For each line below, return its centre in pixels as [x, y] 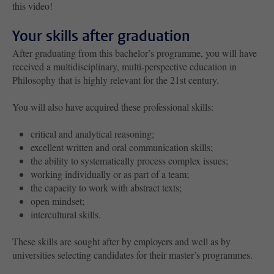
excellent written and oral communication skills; [122, 147]
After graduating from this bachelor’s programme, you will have [135, 53]
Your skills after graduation [101, 36]
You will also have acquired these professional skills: [113, 107]
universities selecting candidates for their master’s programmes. [132, 255]
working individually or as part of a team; [110, 174]
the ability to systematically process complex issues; [129, 161]
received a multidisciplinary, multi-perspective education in [124, 67]
